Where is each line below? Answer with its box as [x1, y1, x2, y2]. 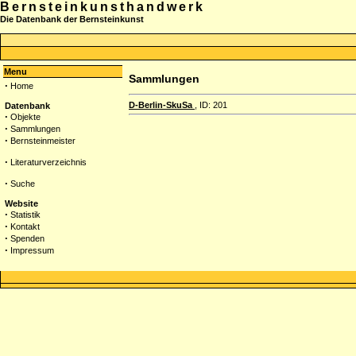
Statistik [10, 210, 41, 220]
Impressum [10, 246, 55, 256]
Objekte [10, 112, 41, 122]
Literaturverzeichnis [10, 157, 87, 168]
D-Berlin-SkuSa [129, 99, 195, 110]
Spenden [10, 234, 45, 244]
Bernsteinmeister [10, 136, 76, 146]
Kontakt [10, 222, 41, 232]
